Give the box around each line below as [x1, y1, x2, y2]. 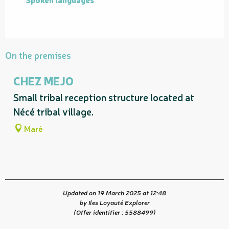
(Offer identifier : [73, 208, 125, 217]
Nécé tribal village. [13, 105, 94, 119]
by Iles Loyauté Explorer [79, 198, 150, 207]
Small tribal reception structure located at [13, 90, 194, 104]
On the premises [5, 49, 71, 61]
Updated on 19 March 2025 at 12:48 [63, 188, 166, 197]
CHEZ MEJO [13, 73, 74, 88]
